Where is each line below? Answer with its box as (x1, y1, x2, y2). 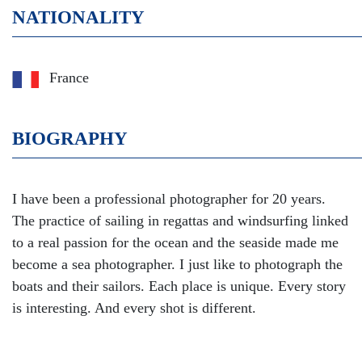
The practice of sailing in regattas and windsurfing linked (12, 213, 348, 229)
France (49, 69, 89, 86)
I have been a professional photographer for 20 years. (12, 191, 326, 208)
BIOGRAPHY (12, 128, 128, 149)
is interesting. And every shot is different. (12, 300, 256, 317)
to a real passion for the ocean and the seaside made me (12, 234, 339, 251)
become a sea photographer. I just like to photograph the (12, 256, 343, 273)
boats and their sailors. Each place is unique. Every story (12, 278, 346, 295)
